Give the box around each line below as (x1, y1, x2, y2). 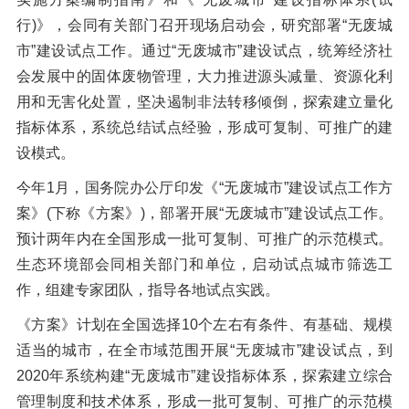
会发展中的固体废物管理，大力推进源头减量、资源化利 (16, 68, 393, 85)
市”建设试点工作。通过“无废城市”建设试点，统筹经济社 (16, 43, 393, 59)
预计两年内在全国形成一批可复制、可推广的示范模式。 (16, 231, 393, 247)
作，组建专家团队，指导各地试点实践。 (16, 282, 279, 299)
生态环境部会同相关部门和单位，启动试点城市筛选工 (16, 257, 393, 273)
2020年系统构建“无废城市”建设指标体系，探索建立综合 (16, 368, 393, 384)
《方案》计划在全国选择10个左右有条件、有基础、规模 (16, 317, 393, 333)
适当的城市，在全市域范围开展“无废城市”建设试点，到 (16, 342, 393, 359)
